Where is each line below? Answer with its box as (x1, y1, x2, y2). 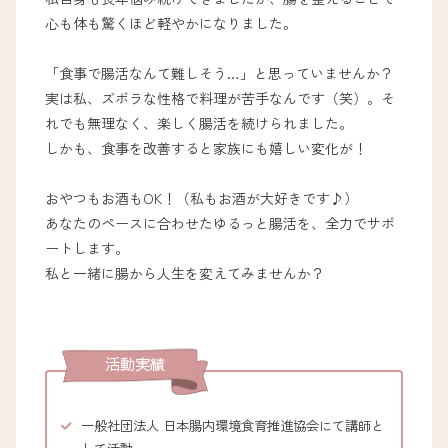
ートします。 (45, 238, 130, 259)
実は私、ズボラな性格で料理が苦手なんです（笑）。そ (45, 87, 396, 108)
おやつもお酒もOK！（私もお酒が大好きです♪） (45, 188, 359, 209)
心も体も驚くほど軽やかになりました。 (45, 12, 298, 33)
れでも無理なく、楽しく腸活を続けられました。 (45, 112, 354, 133)
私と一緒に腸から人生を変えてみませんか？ (45, 263, 326, 284)
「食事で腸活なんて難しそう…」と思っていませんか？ (45, 62, 395, 83)
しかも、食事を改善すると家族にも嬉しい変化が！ (45, 137, 368, 158)
